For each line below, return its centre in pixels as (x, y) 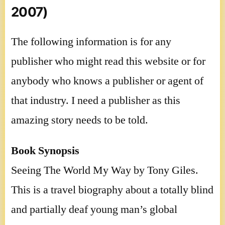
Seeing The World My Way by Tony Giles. (105, 170)
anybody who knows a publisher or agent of (107, 81)
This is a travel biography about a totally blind (112, 190)
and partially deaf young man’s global (94, 209)
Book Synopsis (45, 150)
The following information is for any (91, 41)
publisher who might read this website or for (108, 61)
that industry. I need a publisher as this (96, 100)
